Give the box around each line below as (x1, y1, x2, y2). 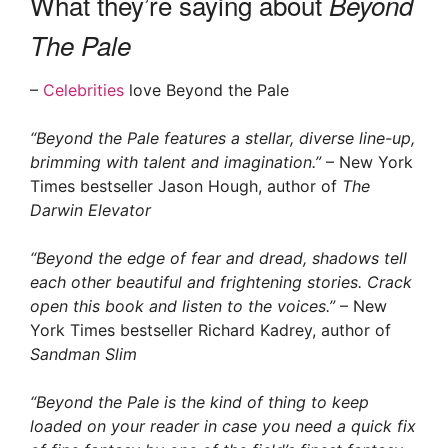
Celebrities (43, 80, 124, 101)
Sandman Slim (30, 344, 137, 365)
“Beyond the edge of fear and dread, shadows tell (30, 248, 407, 269)
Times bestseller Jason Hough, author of (30, 176, 342, 197)
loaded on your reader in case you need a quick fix (30, 416, 416, 437)
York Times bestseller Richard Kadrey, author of (30, 320, 391, 341)
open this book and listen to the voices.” (30, 296, 340, 317)
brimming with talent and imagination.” (30, 152, 321, 173)
